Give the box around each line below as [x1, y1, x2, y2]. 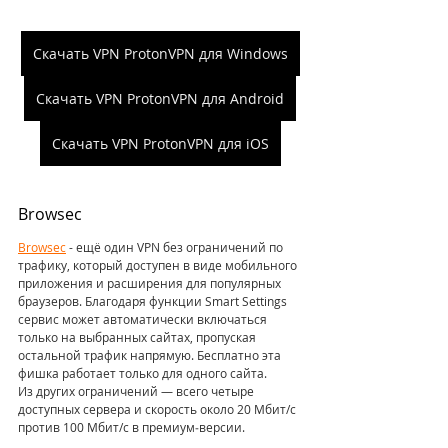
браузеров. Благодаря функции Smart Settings [18, 293, 290, 310]
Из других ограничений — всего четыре [18, 383, 257, 400]
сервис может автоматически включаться [18, 311, 270, 328]
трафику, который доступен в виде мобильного [18, 257, 300, 274]
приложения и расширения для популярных [18, 275, 284, 292]
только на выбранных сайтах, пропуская [18, 329, 259, 346]
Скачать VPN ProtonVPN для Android [36, 89, 284, 109]
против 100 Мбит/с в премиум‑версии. [18, 419, 245, 436]
